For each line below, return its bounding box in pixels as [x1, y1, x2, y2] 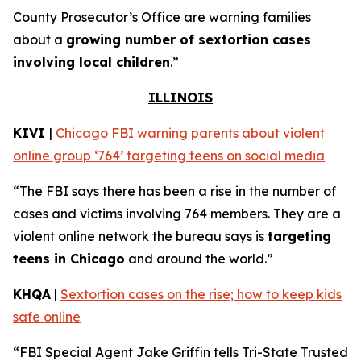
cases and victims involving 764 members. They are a [13, 205, 341, 222]
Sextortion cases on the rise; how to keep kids [60, 286, 342, 302]
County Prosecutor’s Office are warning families [13, 9, 311, 25]
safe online [13, 309, 81, 325]
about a [13, 31, 66, 48]
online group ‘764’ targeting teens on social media [13, 147, 325, 164]
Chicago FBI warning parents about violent [56, 125, 325, 141]
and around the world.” [125, 251, 273, 267]
